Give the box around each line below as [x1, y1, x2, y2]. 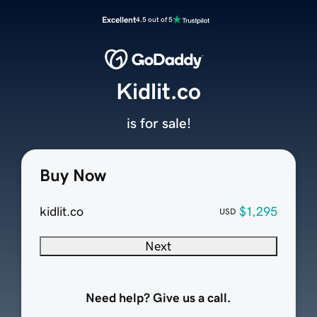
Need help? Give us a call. [86, 292, 231, 305]
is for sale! [126, 116, 191, 131]
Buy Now [39, 167, 106, 185]
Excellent [102, 16, 136, 24]
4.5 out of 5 [136, 16, 173, 23]
